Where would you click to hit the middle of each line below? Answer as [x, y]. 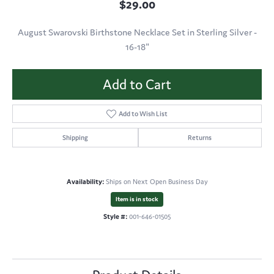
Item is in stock [137, 199]
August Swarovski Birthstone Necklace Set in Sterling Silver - [137, 32]
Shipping [75, 138]
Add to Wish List [143, 114]
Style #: [115, 217]
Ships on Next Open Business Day [157, 182]
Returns [200, 138]
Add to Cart [137, 85]
